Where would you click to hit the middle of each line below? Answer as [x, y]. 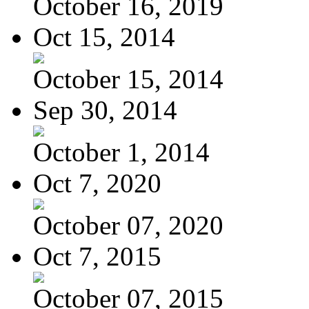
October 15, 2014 [128, 79]
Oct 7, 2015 [97, 256]
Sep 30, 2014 [105, 110]
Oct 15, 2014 [104, 37]
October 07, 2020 [128, 225]
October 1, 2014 [121, 152]
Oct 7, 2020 [97, 183]
